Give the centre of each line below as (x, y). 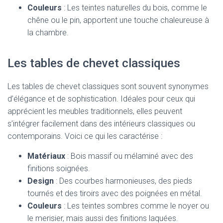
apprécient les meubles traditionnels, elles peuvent (95, 111)
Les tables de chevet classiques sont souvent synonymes (108, 86)
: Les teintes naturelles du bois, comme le (134, 8)
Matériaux (46, 156)
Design (41, 181)
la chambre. (48, 33)
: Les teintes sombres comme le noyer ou (135, 206)
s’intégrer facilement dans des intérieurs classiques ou (101, 124)
